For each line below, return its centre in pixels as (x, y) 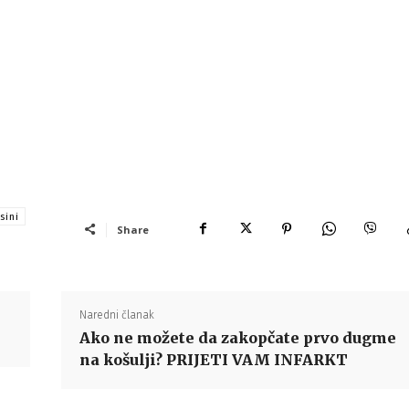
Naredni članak (116, 315)
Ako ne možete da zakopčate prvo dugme (237, 338)
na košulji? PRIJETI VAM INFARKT (213, 360)
